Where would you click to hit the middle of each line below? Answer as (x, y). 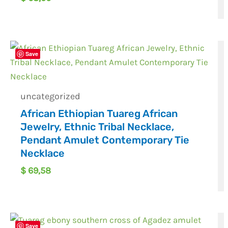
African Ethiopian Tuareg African (99, 113)
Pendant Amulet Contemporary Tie (105, 140)
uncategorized (51, 96)
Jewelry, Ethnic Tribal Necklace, (97, 126)
